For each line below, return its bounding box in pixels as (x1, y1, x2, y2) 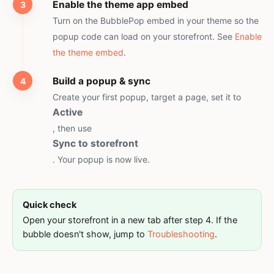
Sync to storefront (53, 138, 138, 149)
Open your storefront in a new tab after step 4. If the (23, 215, 237, 226)
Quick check (23, 199, 76, 210)
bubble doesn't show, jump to (23, 229, 147, 240)
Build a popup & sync (53, 75, 150, 87)
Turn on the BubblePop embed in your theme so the (53, 15, 259, 26)
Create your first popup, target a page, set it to (53, 92, 241, 102)
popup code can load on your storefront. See (53, 31, 235, 42)
